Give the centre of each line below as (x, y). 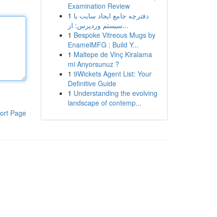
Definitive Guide (92, 83)
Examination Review (99, 6)
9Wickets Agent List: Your (112, 74)
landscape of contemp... (104, 103)
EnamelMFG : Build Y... (103, 45)
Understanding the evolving (115, 93)
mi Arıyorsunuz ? (93, 64)
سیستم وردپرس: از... (125, 25)
